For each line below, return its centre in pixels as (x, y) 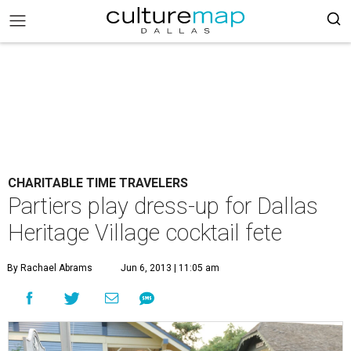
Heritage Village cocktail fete (145, 233)
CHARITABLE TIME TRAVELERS (98, 183)
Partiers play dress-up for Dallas (163, 206)
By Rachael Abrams (50, 268)
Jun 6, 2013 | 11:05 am (170, 268)
